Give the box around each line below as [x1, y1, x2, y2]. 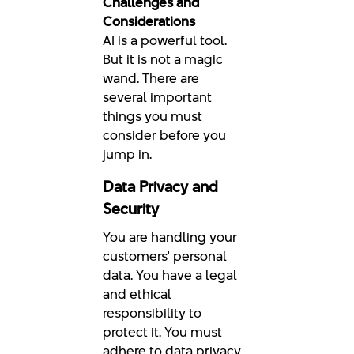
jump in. [103, 145, 152, 164]
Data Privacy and [103, 176, 218, 198]
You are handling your [103, 228, 237, 247]
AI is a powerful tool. [103, 31, 227, 51]
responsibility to [103, 303, 201, 323]
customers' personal [103, 247, 227, 266]
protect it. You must [103, 322, 222, 342]
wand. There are [103, 69, 199, 88]
